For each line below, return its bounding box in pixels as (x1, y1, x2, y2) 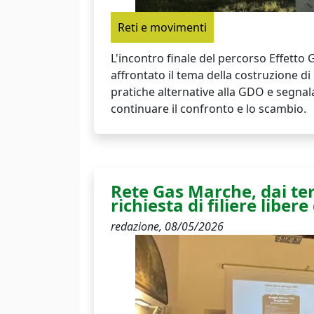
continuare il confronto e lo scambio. (111, 101, 306, 116)
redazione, (111, 219, 165, 234)
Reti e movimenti (118, 20, 207, 35)
